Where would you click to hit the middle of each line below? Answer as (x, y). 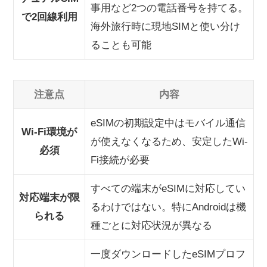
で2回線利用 (49, 17)
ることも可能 (121, 45)
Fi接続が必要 (120, 160)
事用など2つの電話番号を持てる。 (169, 8)
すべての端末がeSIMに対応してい (168, 189)
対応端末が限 (49, 198)
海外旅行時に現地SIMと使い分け (165, 27)
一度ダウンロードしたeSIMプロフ (168, 254)
